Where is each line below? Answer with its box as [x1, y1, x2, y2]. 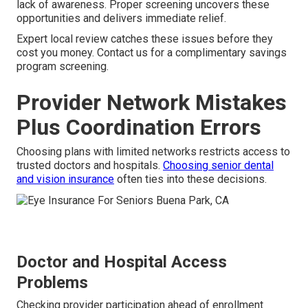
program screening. [16, 60, 109, 74]
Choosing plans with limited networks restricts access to [16, 145, 290, 159]
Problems [16, 272, 88, 292]
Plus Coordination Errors [16, 114, 261, 141]
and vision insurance [16, 173, 114, 186]
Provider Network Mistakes [16, 89, 287, 116]
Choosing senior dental [163, 159, 274, 173]
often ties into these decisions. [114, 173, 267, 186]
